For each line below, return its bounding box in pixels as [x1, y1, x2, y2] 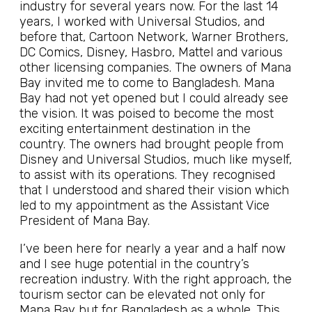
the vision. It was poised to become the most [19, 106, 274, 121]
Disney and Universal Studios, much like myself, [19, 152, 292, 167]
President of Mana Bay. [19, 213, 150, 228]
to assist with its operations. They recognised [19, 167, 275, 182]
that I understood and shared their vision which [19, 182, 289, 198]
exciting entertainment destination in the [19, 121, 251, 136]
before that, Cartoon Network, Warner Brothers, [19, 29, 288, 45]
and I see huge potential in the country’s [19, 256, 249, 272]
